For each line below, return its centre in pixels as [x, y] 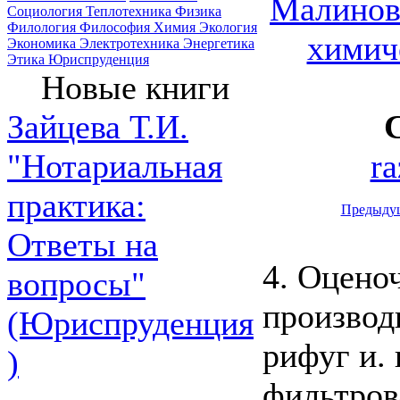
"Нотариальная [115, 166]
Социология [46, 11]
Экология [228, 27]
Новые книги [135, 87]
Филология [43, 27]
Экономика [43, 43]
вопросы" [76, 284]
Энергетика [219, 43]
